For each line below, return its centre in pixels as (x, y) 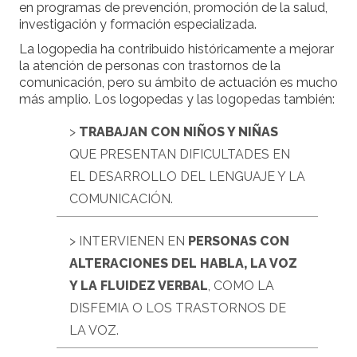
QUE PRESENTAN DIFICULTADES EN (180, 155)
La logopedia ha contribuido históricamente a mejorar (177, 49)
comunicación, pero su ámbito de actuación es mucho (178, 83)
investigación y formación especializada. (138, 25)
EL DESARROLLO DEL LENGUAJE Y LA (187, 177)
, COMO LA (241, 286)
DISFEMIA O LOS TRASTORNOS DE (178, 308)
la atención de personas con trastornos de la (150, 66)
